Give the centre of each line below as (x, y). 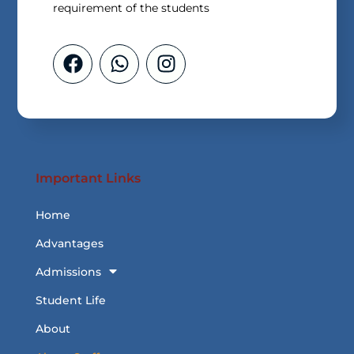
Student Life (70, 300)
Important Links (88, 178)
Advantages (69, 243)
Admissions (68, 271)
